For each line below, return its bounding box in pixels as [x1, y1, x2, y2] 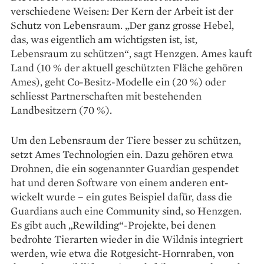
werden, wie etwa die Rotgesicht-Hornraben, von [11, 246, 234, 260]
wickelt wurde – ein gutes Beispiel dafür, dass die [11, 189, 232, 203]
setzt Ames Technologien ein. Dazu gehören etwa [11, 147, 233, 161]
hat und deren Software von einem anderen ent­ [11, 175, 229, 189]
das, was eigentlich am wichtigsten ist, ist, [11, 32, 197, 46]
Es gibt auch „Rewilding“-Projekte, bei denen [11, 217, 216, 232]
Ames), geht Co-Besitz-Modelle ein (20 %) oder [11, 74, 226, 88]
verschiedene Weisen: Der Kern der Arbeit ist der [11, 4, 233, 18]
